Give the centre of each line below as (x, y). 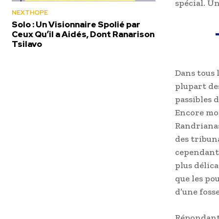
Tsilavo (27, 44)
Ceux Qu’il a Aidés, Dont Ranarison (83, 34)
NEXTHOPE (30, 12)
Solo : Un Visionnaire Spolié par (76, 24)
